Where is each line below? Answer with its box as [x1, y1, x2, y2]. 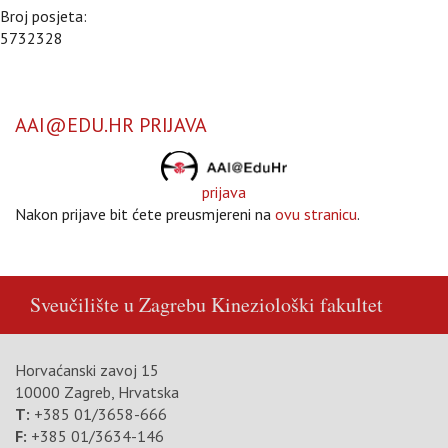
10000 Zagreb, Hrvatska [15, 382, 179, 402]
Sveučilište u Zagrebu [30, 291, 206, 318]
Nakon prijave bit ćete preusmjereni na [15, 204, 275, 224]
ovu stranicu [275, 204, 357, 224]
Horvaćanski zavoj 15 [15, 360, 159, 380]
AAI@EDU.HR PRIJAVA [15, 112, 207, 138]
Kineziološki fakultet [211, 291, 383, 318]
